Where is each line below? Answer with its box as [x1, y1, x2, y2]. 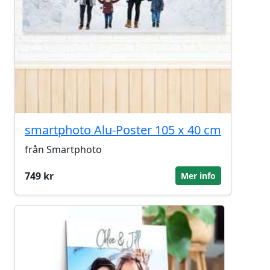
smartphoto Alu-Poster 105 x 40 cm [25, 122, 221, 138]
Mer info [181, 170, 216, 181]
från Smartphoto [25, 143, 102, 156]
